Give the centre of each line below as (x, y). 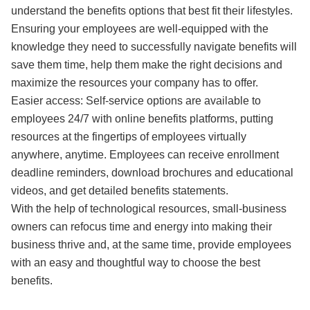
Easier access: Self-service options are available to (136, 101)
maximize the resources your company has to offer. (135, 83)
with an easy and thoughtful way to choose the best (136, 263)
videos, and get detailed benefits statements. (120, 191)
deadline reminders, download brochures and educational (152, 173)
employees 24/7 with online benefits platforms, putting (142, 119)
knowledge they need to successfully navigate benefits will (154, 47)
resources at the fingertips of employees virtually (129, 137)
